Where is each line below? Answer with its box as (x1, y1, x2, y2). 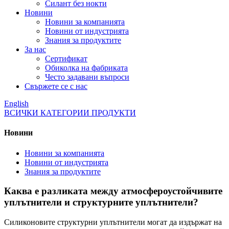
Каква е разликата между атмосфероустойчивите (4, 186, 222, 197)
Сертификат (45, 54, 87, 63)
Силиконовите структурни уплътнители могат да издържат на (4, 217, 222, 226)
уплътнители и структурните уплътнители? (4, 197, 198, 208)
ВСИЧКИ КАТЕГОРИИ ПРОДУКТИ (4, 108, 136, 117)
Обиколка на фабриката (45, 63, 128, 72)
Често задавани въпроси (45, 73, 129, 81)
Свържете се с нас (25, 82, 87, 90)
